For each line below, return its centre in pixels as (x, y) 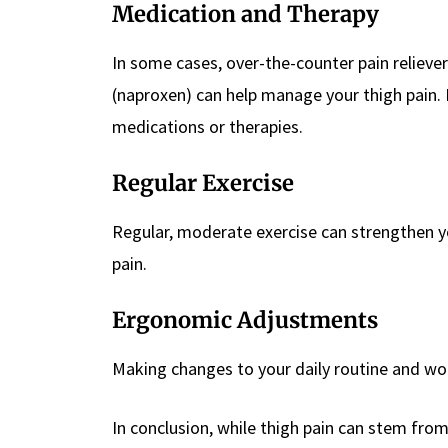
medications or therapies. (207, 127)
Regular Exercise (203, 183)
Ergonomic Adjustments (245, 320)
